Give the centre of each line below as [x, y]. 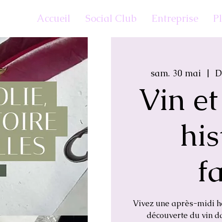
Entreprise [175, 18]
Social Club [111, 18]
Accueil [54, 18]
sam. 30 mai [176, 73]
